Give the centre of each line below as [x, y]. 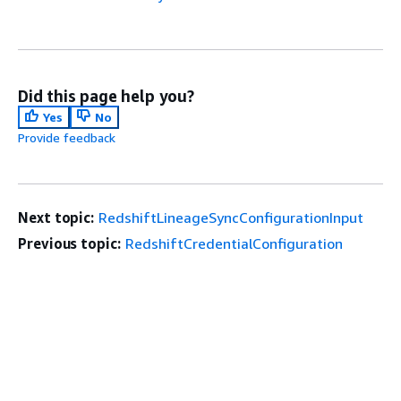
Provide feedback [67, 138]
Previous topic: [69, 244]
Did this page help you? [106, 96]
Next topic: [56, 218]
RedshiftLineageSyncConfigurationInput [231, 218]
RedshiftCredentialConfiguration [234, 244]
